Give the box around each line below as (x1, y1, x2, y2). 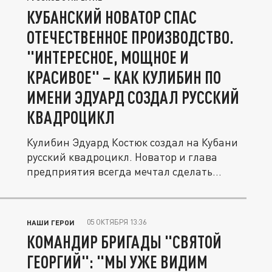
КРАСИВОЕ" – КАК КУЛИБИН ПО (27, 67, 221, 87)
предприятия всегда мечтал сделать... (27, 165, 222, 178)
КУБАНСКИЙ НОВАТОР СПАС (27, 7, 197, 27)
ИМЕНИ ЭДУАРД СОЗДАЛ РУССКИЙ (27, 87, 239, 107)
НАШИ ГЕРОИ (27, 218, 75, 226)
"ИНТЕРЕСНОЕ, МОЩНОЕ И (27, 47, 189, 67)
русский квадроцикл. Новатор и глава (27, 150, 217, 163)
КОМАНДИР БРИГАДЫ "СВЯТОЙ (27, 231, 222, 252)
